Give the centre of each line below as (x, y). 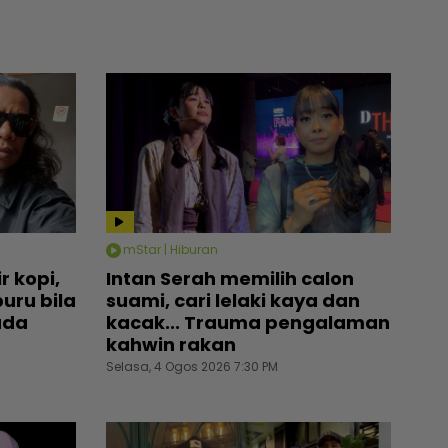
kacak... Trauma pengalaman (248, 322)
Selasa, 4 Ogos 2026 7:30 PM (192, 366)
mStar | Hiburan (170, 250)
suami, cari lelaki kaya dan (233, 300)
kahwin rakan (171, 344)
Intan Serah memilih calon (230, 278)
